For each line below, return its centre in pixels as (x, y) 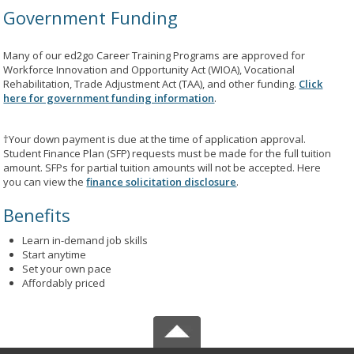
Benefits (37, 215)
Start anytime (55, 254)
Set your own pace (67, 269)
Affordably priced (64, 283)
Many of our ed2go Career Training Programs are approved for (154, 55)
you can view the (45, 182)
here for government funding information (109, 98)
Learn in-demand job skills (85, 240)
